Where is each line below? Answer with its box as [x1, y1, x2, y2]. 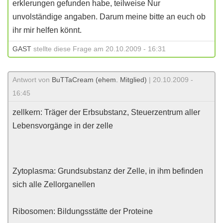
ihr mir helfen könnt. [12, 26, 82, 34]
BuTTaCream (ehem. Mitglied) [52, 76, 147, 84]
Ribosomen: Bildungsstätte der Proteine [12, 207, 153, 216]
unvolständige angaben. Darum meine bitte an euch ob [12, 12, 206, 21]
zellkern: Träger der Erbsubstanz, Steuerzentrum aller [12, 108, 200, 116]
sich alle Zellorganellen [12, 180, 95, 189]
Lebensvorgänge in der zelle [12, 121, 113, 130]
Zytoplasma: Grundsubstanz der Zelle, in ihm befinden [12, 167, 203, 175]
